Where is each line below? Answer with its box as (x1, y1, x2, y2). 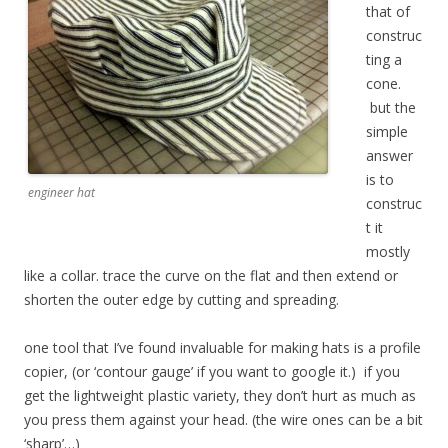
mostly (366, 241, 410, 261)
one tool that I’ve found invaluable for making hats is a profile (24, 337, 421, 357)
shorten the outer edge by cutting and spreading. (24, 289, 339, 309)
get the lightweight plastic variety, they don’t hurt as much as (24, 385, 416, 405)
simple (366, 121, 408, 141)
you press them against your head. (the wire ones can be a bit (24, 409, 423, 429)
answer (366, 145, 413, 165)
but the (366, 97, 416, 117)
